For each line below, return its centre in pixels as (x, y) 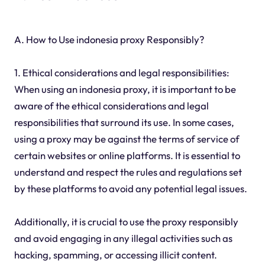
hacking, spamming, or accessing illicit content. (115, 255)
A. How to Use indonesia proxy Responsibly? (109, 40)
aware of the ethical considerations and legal (111, 106)
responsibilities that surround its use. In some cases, (124, 122)
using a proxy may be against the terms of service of (127, 139)
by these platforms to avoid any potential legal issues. (130, 189)
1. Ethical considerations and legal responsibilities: (122, 73)
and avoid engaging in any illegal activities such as (123, 238)
